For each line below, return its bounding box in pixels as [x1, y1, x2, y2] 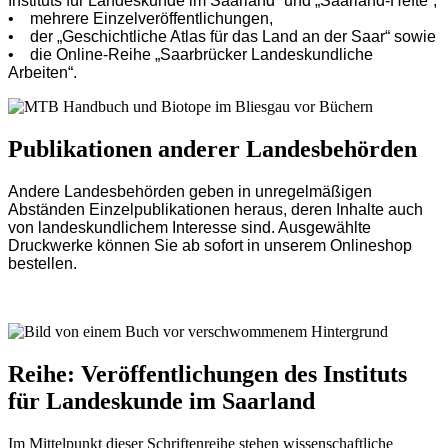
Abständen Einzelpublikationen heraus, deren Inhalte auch [8, 201, 423, 219]
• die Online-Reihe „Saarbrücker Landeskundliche [8, 46, 373, 64]
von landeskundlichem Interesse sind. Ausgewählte [8, 219, 371, 237]
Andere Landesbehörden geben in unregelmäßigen [8, 183, 372, 201]
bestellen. [8, 255, 77, 273]
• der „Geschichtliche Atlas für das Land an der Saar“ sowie [8, 28, 436, 46]
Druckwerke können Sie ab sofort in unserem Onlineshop [8, 237, 412, 255]
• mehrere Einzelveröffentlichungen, [8, 10, 273, 28]
